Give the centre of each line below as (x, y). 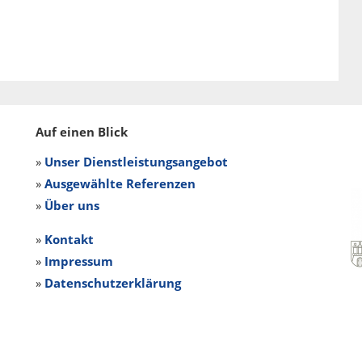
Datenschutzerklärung (113, 282)
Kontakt (69, 239)
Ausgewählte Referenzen (120, 183)
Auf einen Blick (82, 131)
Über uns (72, 205)
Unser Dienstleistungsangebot (136, 161)
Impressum (79, 261)
